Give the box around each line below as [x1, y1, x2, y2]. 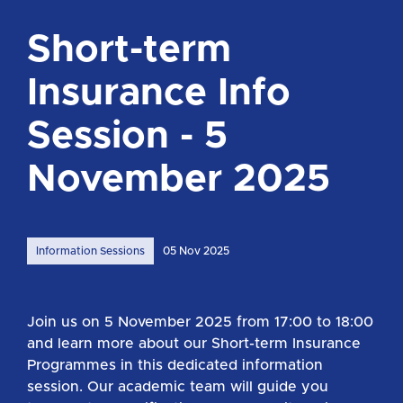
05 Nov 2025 [163, 246, 229, 257]
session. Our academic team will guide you [27, 380, 328, 395]
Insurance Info [27, 75, 291, 113]
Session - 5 [27, 118, 228, 157]
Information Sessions [36, 246, 145, 257]
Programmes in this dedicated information [27, 358, 323, 373]
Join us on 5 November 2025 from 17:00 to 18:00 [27, 315, 373, 330]
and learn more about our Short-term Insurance [27, 336, 361, 352]
